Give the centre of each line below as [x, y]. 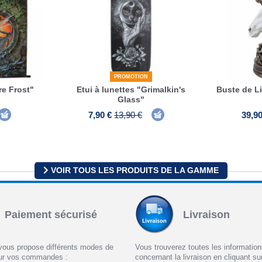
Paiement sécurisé [51, 214]
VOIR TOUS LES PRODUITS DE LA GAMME [134, 170]
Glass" [131, 99]
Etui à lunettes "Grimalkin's [131, 89]
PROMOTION [131, 76]
